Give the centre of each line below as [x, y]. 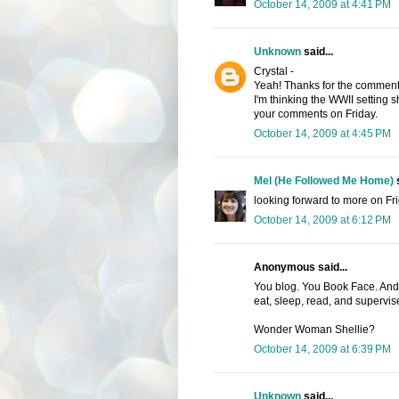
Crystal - [273, 71]
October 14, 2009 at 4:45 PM [322, 133]
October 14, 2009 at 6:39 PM [322, 349]
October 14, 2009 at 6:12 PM [322, 220]
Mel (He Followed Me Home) [323, 180]
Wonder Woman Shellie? [314, 329]
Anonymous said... [300, 267]
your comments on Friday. [315, 114]
